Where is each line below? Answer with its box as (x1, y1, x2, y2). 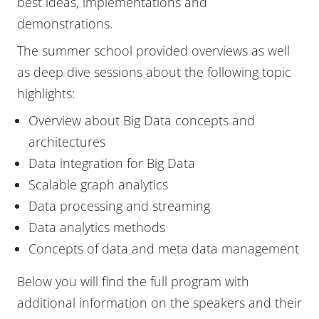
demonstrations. (17, 14, 113, 32)
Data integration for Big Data (28, 154, 195, 172)
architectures (28, 132, 105, 150)
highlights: (17, 84, 75, 102)
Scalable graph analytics (28, 175, 168, 193)
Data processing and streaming (28, 197, 210, 214)
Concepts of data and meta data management (28, 239, 299, 257)
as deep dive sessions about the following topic (17, 63, 291, 80)
